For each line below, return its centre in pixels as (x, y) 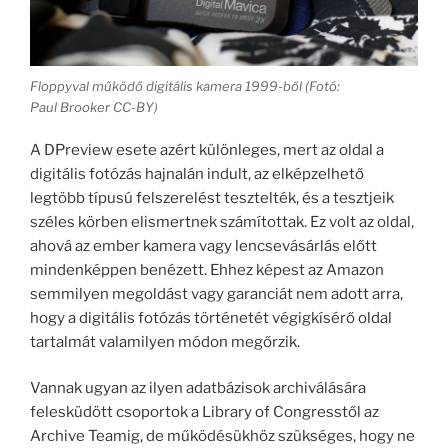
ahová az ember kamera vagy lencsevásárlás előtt (203, 245)
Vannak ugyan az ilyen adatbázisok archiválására (198, 388)
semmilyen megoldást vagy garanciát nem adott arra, (216, 293)
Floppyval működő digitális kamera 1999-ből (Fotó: (185, 86)
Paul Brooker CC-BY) (94, 107)
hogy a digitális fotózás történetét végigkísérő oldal (211, 317)
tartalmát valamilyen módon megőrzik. (165, 341)
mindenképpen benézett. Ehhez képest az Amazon (207, 269)
